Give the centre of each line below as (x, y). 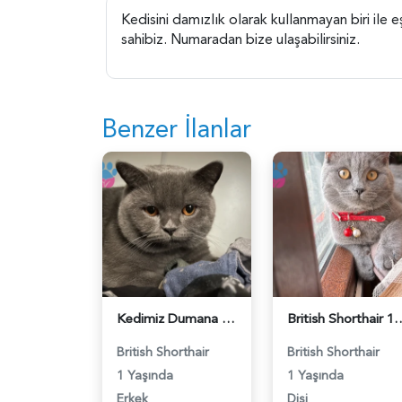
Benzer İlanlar (177, 129)
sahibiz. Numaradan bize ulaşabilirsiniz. (240, 39)
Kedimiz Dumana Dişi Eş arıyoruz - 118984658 (228, 319)
